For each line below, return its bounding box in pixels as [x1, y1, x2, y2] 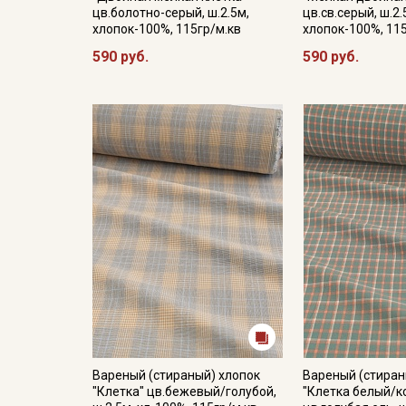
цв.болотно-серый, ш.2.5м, [92, 5, 249, 20]
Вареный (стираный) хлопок [92, 368, 260, 382]
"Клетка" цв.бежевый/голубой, [92, 384, 276, 399]
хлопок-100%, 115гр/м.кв [92, 22, 241, 36]
